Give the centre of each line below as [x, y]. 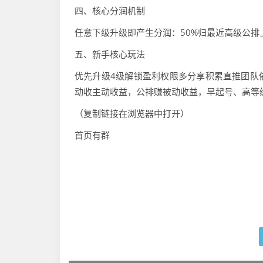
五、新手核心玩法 [110, 54]
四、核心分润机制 [110, 11]
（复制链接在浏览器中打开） [132, 114]
